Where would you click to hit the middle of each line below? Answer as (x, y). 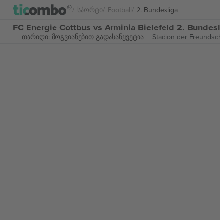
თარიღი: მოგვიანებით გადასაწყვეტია (82, 37)
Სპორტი (90, 10)
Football (120, 10)
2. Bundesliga (157, 10)
